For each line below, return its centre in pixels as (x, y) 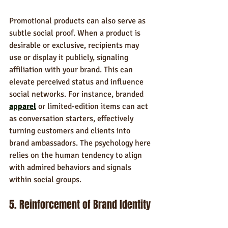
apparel (23, 106)
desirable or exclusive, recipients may (75, 45)
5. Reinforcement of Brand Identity (80, 205)
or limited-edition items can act (93, 106)
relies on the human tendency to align (77, 155)
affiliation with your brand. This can (72, 70)
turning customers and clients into (71, 131)
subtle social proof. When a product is (76, 33)
